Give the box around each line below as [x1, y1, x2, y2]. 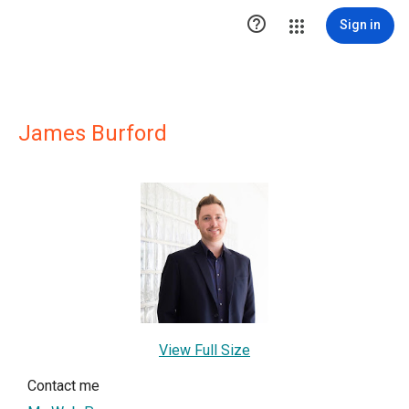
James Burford [18, 121, 167, 146]
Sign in [340, 17, 381, 32]
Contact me [27, 377, 100, 394]
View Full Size [159, 341, 250, 359]
